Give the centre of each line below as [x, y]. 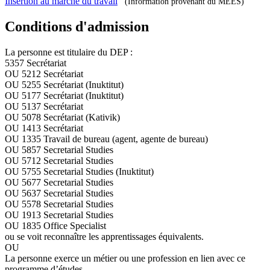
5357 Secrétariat [36, 63]
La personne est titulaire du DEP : [69, 52]
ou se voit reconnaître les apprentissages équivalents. [104, 237]
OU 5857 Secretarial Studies [59, 150]
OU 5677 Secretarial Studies [59, 183]
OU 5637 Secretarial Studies [59, 193]
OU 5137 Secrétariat [44, 107]
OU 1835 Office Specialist [55, 226]
